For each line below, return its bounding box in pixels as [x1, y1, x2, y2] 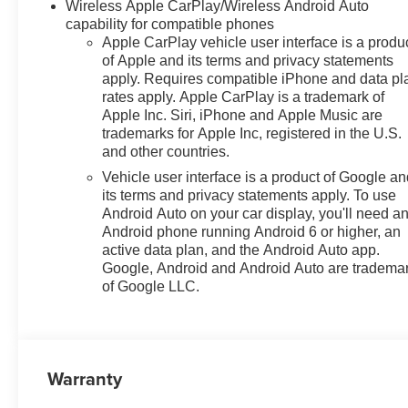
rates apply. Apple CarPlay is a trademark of [102, 89, 385, 106]
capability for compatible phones [66, 16, 275, 33]
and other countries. [102, 144, 230, 160]
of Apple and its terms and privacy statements [102, 53, 394, 69]
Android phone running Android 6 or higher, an [102, 224, 402, 240]
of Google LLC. [102, 279, 200, 295]
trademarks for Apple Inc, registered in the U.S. [102, 126, 403, 142]
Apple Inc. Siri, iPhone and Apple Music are [102, 107, 383, 124]
